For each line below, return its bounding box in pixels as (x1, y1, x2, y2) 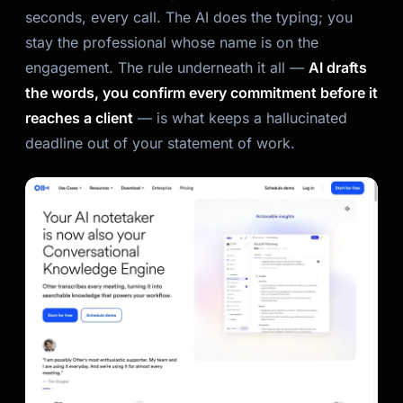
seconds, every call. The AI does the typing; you (25, 8, 353, 26)
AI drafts (309, 58, 367, 76)
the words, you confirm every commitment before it (25, 84, 378, 102)
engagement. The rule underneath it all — (25, 58, 309, 76)
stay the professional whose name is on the (25, 33, 318, 51)
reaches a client (25, 109, 133, 127)
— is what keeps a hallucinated (133, 109, 347, 127)
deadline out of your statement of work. (25, 134, 295, 152)
